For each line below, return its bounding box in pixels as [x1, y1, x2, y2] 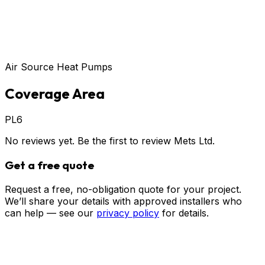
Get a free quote [5, 158, 94, 173]
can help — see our [5, 206, 93, 219]
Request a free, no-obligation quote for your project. [5, 183, 241, 195]
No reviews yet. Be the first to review [5, 135, 174, 147]
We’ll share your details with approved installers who [5, 195, 242, 207]
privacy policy [96, 206, 159, 219]
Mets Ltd [174, 135, 212, 147]
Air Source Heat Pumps [5, 60, 112, 73]
